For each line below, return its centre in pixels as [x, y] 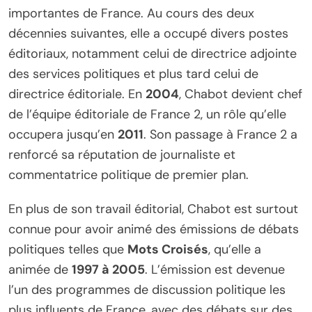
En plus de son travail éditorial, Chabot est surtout [153, 209]
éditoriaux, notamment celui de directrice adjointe [153, 53]
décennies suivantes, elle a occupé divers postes [148, 33]
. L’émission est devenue [215, 269]
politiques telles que [68, 249]
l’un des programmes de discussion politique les [147, 289]
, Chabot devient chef [241, 94]
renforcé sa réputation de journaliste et [122, 154]
